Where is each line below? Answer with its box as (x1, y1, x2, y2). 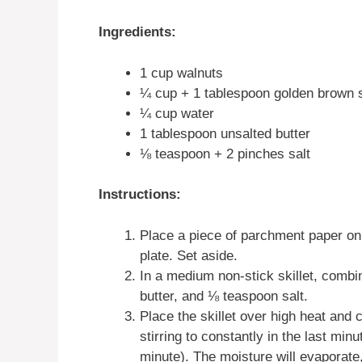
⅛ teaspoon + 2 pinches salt (140, 145, 310, 162)
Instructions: (99, 187, 181, 202)
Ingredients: (99, 24, 176, 40)
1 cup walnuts (140, 65, 223, 81)
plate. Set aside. (140, 247, 238, 263)
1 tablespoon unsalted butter (140, 125, 310, 141)
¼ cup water (140, 105, 214, 121)
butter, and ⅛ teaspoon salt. (140, 288, 308, 304)
